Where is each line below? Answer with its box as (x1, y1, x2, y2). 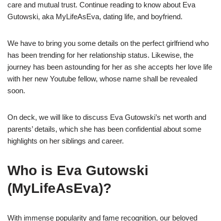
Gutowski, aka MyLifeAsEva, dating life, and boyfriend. (7, 12, 183, 21)
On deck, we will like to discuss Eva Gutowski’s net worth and (7, 113, 206, 121)
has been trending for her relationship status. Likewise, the (7, 51, 193, 59)
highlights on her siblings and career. (7, 137, 124, 145)
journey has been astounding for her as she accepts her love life (7, 63, 212, 71)
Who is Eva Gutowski (7, 163, 148, 178)
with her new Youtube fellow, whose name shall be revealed (7, 74, 197, 83)
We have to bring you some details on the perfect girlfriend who (7, 39, 209, 47)
